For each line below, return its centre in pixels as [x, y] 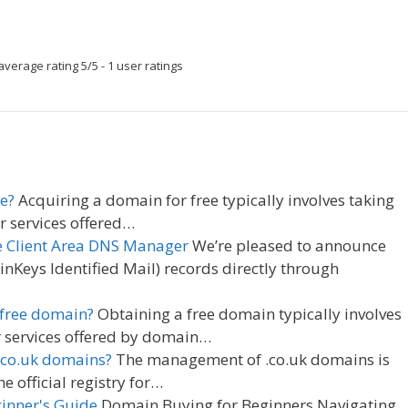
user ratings [148, 65]
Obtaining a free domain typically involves [248, 313]
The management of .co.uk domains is [251, 359]
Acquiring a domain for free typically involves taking [204, 199]
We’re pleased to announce [287, 245]
